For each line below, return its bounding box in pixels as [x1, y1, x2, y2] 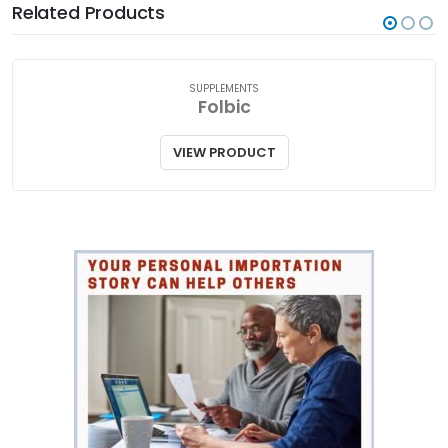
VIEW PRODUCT [172, 143, 276, 163]
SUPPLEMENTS [189, 81, 259, 97]
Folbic [197, 95, 251, 120]
